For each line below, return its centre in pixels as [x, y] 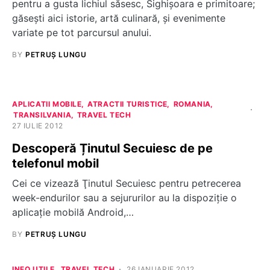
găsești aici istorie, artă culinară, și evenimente [119, 18]
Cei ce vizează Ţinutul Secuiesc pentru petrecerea [127, 183]
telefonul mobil [55, 163]
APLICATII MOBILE [47, 104]
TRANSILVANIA [42, 115]
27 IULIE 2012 [38, 125]
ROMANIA [192, 104]
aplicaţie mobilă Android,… [73, 212]
